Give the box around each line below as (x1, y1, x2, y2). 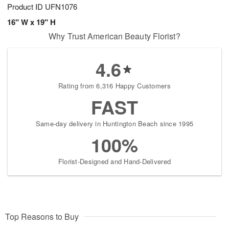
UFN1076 (45, 1, 77, 12)
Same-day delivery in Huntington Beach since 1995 (35, 119, 194, 129)
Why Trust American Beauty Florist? (49, 30, 180, 42)
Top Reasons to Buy (5, 211, 79, 223)
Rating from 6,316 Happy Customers (58, 81, 171, 91)
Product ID (7, 1, 45, 12)
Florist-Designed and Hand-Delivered (58, 156, 171, 167)
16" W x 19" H (7, 16, 56, 28)
